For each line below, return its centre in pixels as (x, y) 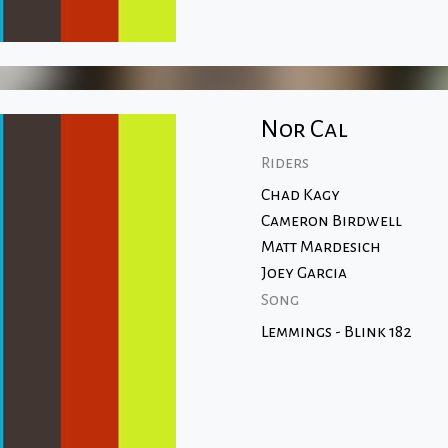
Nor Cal (304, 129)
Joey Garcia (303, 273)
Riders (284, 163)
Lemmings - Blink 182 (336, 332)
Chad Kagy (300, 195)
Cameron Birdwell (331, 221)
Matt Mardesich (320, 247)
